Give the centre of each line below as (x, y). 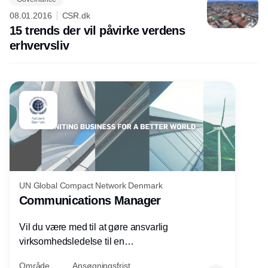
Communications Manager (90, 200)
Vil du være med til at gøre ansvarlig (94, 227)
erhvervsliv (39, 45)
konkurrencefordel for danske (80, 255)
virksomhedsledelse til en (72, 241)
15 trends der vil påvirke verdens (98, 30)
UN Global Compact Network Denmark (91, 185)
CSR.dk (76, 15)
